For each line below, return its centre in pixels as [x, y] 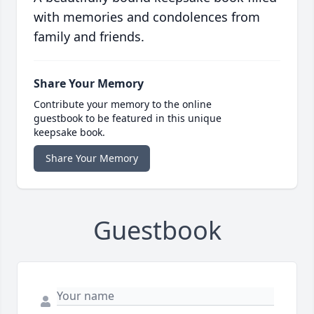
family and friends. [89, 37]
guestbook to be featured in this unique [128, 118]
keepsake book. [69, 132]
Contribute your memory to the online [123, 104]
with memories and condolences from [147, 17]
